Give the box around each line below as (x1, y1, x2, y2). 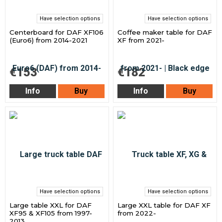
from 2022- (117, 209, 157, 218)
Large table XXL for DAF (9, 201, 92, 210)
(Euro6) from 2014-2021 (9, 36, 88, 44)
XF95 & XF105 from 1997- (9, 209, 93, 218)
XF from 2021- (117, 36, 165, 44)
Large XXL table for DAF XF (117, 201, 211, 210)
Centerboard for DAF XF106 (9, 28, 104, 36)
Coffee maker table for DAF (117, 28, 213, 36)
